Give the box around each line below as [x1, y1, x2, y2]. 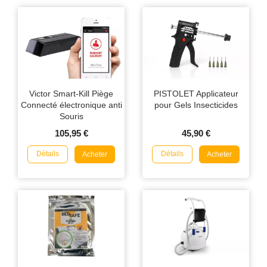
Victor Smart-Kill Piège [29, 88, 113, 98]
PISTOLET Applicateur [153, 88, 238, 98]
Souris [59, 111, 83, 121]
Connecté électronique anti [20, 100, 122, 110]
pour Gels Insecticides [154, 100, 238, 110]
